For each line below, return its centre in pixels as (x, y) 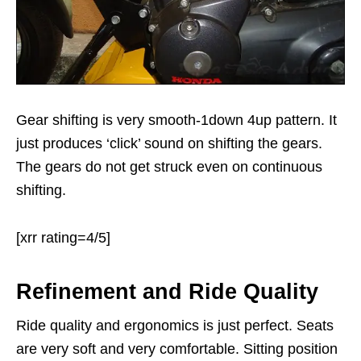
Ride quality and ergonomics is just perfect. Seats (175, 325)
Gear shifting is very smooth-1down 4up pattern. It (176, 120)
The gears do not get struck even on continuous (169, 166)
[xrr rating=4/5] (63, 237)
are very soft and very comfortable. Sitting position (177, 349)
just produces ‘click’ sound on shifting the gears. (169, 143)
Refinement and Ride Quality (167, 291)
